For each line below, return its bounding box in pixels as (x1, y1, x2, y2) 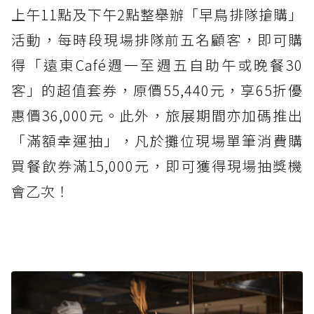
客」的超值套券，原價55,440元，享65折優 (11, 79, 303, 100)
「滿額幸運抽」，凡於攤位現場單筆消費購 (11, 130, 303, 151)
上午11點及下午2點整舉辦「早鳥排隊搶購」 (11, 4, 303, 25)
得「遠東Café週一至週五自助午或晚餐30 (11, 54, 303, 75)
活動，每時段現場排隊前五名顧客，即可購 (11, 29, 303, 50)
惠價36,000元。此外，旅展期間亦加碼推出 (11, 104, 303, 125)
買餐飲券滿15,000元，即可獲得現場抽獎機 (11, 155, 303, 176)
